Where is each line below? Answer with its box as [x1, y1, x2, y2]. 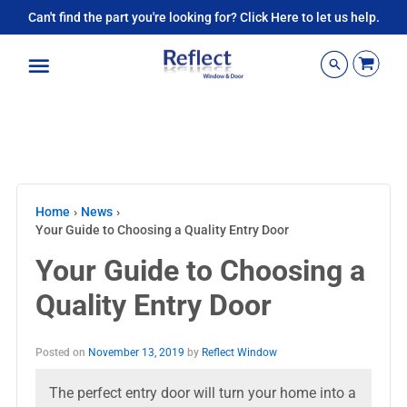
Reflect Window [201, 346, 277, 359]
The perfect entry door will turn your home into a [48, 384, 356, 402]
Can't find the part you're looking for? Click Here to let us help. [27, 10, 380, 25]
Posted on [35, 346, 88, 359]
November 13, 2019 [87, 346, 184, 359]
